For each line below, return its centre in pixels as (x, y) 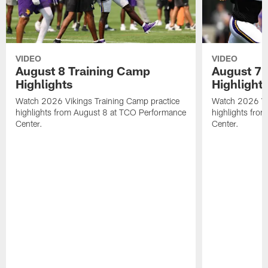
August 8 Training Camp (83, 71)
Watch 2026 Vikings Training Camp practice (98, 101)
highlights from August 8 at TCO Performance (101, 112)
